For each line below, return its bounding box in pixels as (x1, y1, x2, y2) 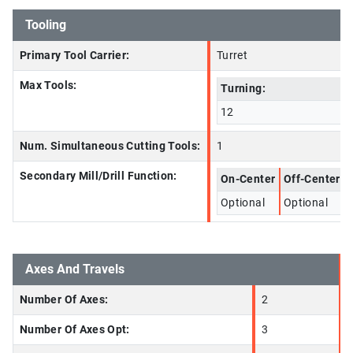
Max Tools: (20, 79, 77, 92)
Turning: (221, 82, 266, 95)
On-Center (221, 173, 276, 186)
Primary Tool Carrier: (20, 49, 130, 62)
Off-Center (284, 173, 340, 186)
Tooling (25, 17, 66, 32)
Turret (217, 49, 248, 62)
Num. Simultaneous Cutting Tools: (20, 139, 201, 153)
